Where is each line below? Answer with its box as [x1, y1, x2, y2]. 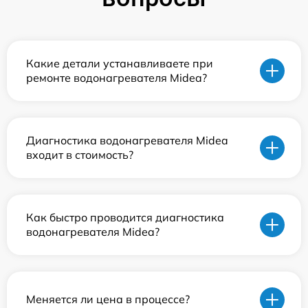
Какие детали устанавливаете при [26, 56, 213, 70]
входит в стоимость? [26, 147, 133, 162]
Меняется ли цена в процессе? [26, 292, 190, 307]
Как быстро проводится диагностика [26, 210, 224, 224]
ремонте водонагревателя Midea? [26, 70, 207, 85]
